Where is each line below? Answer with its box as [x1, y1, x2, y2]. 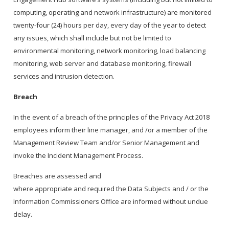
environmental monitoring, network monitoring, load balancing [13, 46, 206, 56]
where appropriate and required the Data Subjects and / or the [13, 184, 209, 194]
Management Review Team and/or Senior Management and [13, 138, 200, 148]
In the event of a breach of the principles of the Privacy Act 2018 [13, 112, 210, 122]
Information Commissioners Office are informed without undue [13, 197, 209, 207]
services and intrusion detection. [13, 72, 117, 81]
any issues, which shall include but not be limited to [13, 33, 172, 43]
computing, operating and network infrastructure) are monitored [13, 8, 212, 17]
